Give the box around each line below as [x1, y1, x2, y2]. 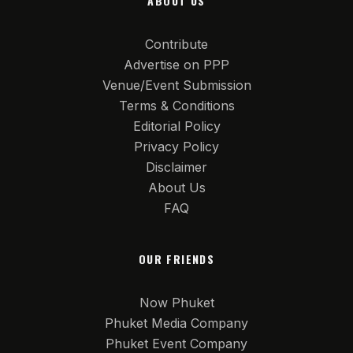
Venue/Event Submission [102, 77, 251, 93]
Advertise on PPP [124, 57, 229, 72]
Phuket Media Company [105, 315, 248, 331]
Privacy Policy [134, 139, 219, 154]
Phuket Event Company [106, 336, 247, 351]
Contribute [145, 36, 208, 52]
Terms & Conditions [118, 98, 235, 113]
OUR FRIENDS [138, 251, 215, 267]
